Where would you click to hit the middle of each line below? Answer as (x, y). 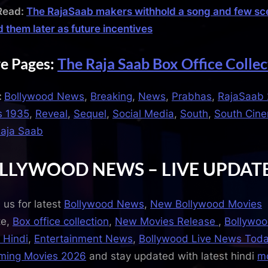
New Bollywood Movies (206, 204)
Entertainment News (83, 238)
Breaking (111, 97)
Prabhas (192, 97)
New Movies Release (167, 221)
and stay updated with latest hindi (172, 256)
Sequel (90, 114)
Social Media (143, 114)
